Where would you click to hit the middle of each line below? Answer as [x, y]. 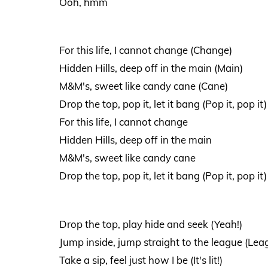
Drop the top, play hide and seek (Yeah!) [150, 224]
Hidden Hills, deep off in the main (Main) [151, 68]
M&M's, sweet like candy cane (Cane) [143, 86]
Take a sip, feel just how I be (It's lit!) [141, 260]
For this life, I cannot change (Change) [145, 50]
